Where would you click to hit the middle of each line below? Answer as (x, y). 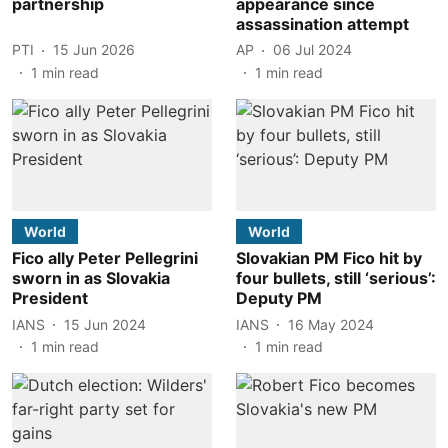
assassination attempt (322, 23)
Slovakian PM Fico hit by (329, 258)
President (50, 298)
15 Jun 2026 (94, 49)
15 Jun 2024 (105, 324)
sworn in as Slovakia (91, 278)
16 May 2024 (331, 324)
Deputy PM (279, 298)
